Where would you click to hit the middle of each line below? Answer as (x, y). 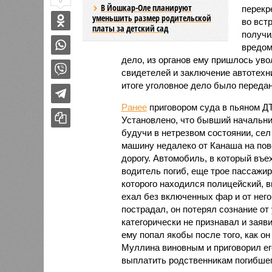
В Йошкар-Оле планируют (146, 7)
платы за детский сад (130, 28)
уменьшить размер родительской (151, 18)
